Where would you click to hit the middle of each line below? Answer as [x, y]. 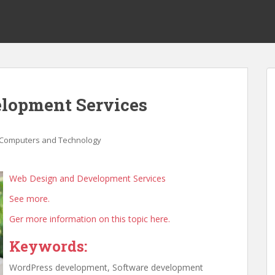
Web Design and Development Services [87, 178]
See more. [29, 199]
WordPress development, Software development [106, 267]
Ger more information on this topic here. [90, 219]
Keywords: [48, 246]
